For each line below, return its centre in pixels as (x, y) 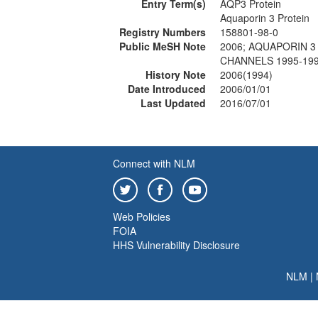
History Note (176, 75)
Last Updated (173, 103)
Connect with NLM (154, 163)
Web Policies (142, 216)
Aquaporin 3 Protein (265, 18)
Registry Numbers (163, 32)
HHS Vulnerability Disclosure (176, 245)
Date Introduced (167, 89)
